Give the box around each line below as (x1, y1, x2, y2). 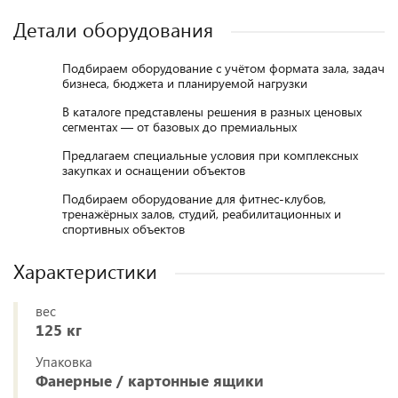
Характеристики (13, 258, 157, 284)
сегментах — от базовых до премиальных (62, 118, 297, 135)
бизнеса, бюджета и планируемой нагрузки (62, 75, 307, 92)
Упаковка (36, 353, 92, 370)
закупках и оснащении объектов (62, 162, 245, 179)
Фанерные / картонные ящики (36, 370, 264, 390)
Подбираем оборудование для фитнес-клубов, (62, 190, 326, 207)
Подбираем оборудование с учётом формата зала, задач (62, 60, 385, 76)
